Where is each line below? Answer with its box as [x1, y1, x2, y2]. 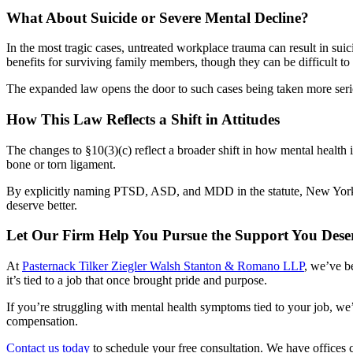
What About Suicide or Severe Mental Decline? [6, 9, 309, 26]
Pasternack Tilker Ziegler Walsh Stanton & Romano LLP [22, 259, 304, 273]
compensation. [6, 314, 78, 329]
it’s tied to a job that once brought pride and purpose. [6, 273, 267, 288]
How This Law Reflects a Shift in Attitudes [6, 110, 280, 128]
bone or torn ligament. [6, 157, 116, 171]
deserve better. [6, 198, 77, 212]
